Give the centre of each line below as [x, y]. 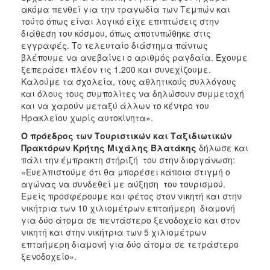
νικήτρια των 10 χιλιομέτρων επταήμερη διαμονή [128, 208]
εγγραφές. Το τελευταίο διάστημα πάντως [115, 46]
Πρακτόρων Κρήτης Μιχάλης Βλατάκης [109, 148]
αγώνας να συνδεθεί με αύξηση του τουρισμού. [123, 184]
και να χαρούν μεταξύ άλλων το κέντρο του [115, 106]
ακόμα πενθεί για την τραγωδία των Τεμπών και [126, 9]
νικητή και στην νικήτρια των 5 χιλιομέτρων [114, 232]
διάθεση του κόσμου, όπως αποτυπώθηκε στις [116, 33]
